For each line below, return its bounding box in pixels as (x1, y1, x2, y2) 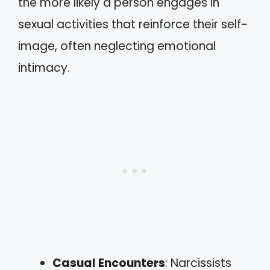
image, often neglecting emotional (18, 37, 216, 54)
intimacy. (18, 59, 70, 76)
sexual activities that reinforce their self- (18, 16, 248, 33)
